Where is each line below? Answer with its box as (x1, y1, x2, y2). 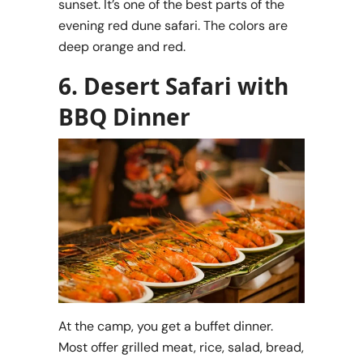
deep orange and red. (58, 38, 186, 56)
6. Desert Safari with (58, 70, 288, 102)
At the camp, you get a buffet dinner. (58, 317, 273, 335)
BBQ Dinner (58, 101, 190, 133)
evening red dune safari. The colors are (58, 17, 288, 35)
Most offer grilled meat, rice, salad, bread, (58, 338, 304, 356)
